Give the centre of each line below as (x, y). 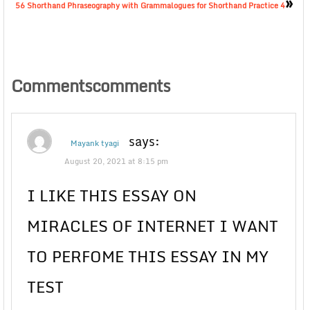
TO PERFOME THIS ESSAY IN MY (148, 257)
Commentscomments (91, 86)
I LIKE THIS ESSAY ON (112, 196)
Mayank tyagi (95, 144)
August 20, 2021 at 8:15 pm (116, 162)
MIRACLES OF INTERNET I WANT (153, 226)
